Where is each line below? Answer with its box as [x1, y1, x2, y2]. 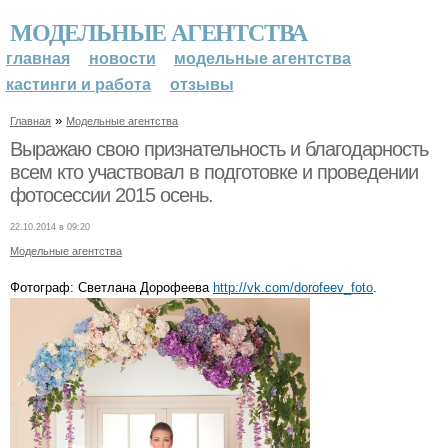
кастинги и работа [6, 76, 151, 93]
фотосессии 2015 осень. [10, 183, 213, 206]
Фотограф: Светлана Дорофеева [10, 279, 213, 295]
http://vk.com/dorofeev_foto [213, 279, 373, 295]
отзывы [169, 76, 234, 93]
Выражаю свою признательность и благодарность [10, 137, 428, 160]
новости [88, 50, 156, 67]
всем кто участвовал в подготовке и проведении [10, 160, 418, 183]
